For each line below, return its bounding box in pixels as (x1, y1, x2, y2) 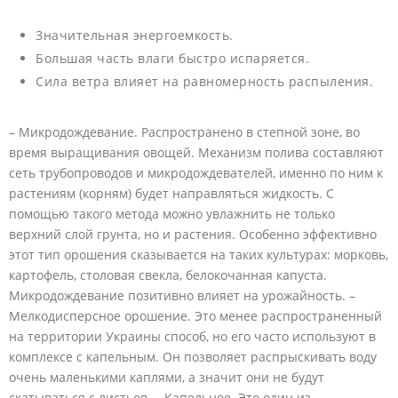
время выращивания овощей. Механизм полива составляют (9, 144, 384, 162)
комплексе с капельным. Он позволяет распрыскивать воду (9, 348, 377, 366)
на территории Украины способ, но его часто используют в (9, 328, 376, 346)
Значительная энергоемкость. (36, 27, 234, 44)
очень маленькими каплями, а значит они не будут (9, 369, 324, 386)
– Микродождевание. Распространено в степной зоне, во (9, 123, 360, 141)
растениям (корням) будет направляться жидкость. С (9, 185, 334, 203)
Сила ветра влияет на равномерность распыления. (36, 73, 373, 91)
